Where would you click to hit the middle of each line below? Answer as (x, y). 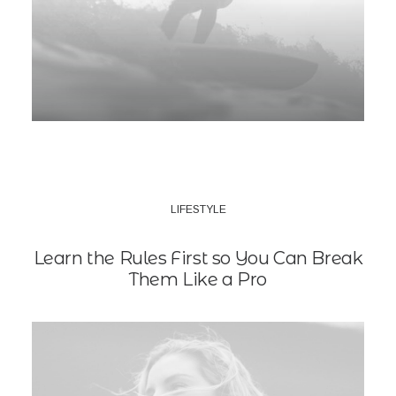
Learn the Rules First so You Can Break (198, 258)
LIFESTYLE (198, 209)
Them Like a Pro (198, 279)
